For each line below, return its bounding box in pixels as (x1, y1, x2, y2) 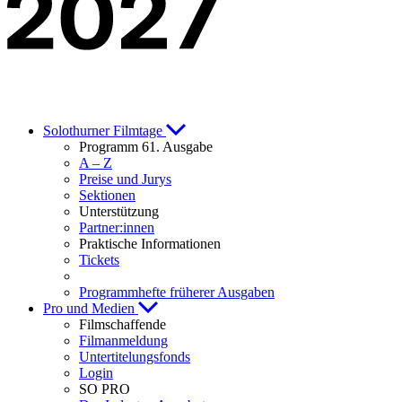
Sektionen (79, 187, 135, 203)
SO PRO (79, 380, 130, 397)
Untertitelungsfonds (79, 348, 190, 364)
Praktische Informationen (79, 235, 221, 251)
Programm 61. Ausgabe (79, 138, 213, 154)
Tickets (79, 251, 119, 267)
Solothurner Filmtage (43, 122, 166, 138)
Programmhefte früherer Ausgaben (79, 284, 275, 300)
